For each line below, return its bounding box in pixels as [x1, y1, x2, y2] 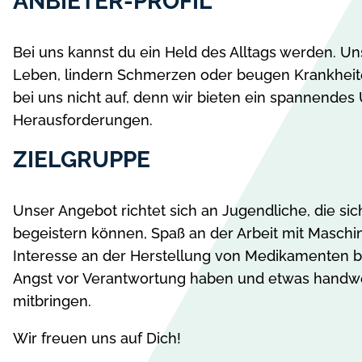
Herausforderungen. [13, 111, 153, 128]
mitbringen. [13, 292, 91, 309]
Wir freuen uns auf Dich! [13, 329, 181, 347]
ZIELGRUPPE [13, 145, 150, 173]
